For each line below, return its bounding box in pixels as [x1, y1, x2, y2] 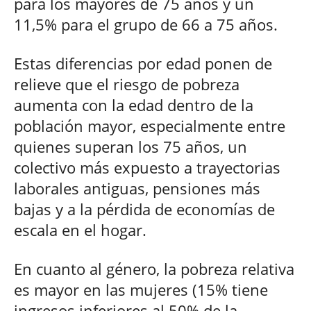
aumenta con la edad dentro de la [14, 94, 253, 115]
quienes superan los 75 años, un [14, 135, 247, 157]
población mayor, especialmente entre [14, 115, 285, 136]
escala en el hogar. [14, 219, 146, 240]
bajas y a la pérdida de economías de [14, 198, 275, 219]
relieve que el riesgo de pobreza [14, 73, 239, 94]
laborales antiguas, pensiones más [14, 177, 260, 199]
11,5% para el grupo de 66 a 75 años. [14, 13, 278, 35]
